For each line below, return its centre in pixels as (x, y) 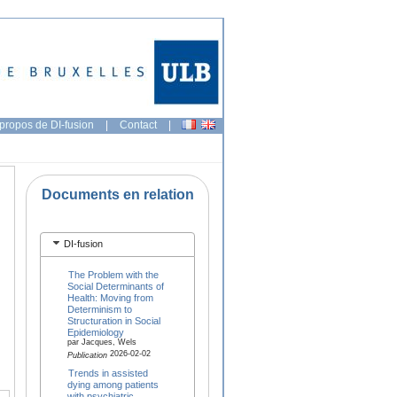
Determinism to (99, 309)
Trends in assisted (109, 373)
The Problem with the (114, 274)
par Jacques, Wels (101, 343)
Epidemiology (95, 332)
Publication (87, 356)
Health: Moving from (110, 297)
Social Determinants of (115, 286)
